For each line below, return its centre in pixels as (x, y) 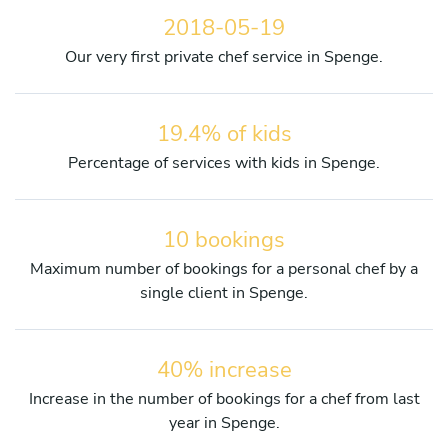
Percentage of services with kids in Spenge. (224, 162)
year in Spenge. (224, 422)
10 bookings (224, 239)
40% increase (224, 369)
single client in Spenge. (224, 292)
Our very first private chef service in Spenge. (224, 56)
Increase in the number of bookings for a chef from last (224, 398)
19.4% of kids (224, 133)
